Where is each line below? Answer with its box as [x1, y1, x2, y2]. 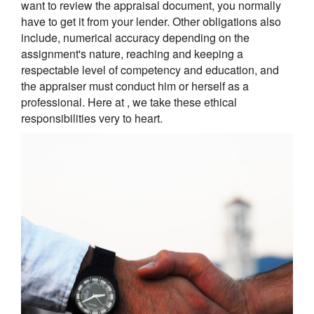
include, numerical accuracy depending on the [21, 29, 250, 46]
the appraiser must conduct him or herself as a [21, 77, 249, 94]
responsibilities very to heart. [21, 109, 163, 126]
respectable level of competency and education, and [21, 61, 279, 78]
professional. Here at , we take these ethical [21, 93, 237, 110]
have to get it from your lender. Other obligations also [21, 13, 281, 29]
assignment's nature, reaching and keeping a [21, 45, 243, 62]
